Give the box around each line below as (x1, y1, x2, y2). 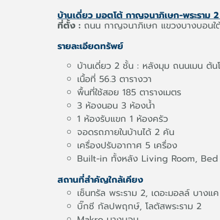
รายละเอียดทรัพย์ (57, 39, 123, 53)
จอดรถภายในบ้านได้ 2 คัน (77, 125, 174, 139)
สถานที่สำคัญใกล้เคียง (57, 173, 143, 187)
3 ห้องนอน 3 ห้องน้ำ (77, 99, 155, 112)
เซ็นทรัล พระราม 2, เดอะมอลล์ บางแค (77, 186, 219, 200)
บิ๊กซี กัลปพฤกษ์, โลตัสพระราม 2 (77, 199, 201, 213)
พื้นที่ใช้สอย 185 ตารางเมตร (77, 85, 181, 99)
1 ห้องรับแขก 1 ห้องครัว (77, 112, 168, 126)
